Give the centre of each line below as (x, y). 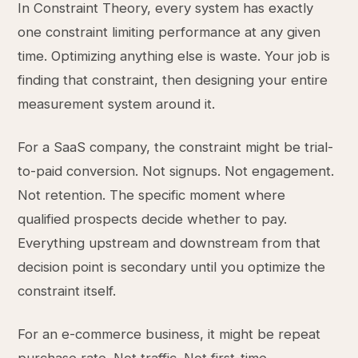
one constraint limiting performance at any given (169, 32)
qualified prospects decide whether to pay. (153, 219)
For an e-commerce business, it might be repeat (169, 334)
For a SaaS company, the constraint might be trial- (176, 147)
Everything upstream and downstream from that (169, 243)
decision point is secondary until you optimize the (172, 267)
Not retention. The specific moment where (152, 195)
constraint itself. (67, 291)
